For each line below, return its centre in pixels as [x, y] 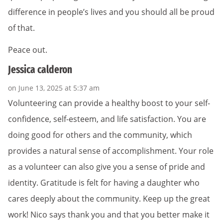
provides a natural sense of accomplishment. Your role [111, 151]
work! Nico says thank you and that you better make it [109, 215]
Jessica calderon [40, 69]
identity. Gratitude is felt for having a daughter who [104, 183]
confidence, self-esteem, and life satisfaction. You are [107, 119]
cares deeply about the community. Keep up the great [109, 199]
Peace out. [28, 50]
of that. [21, 28]
